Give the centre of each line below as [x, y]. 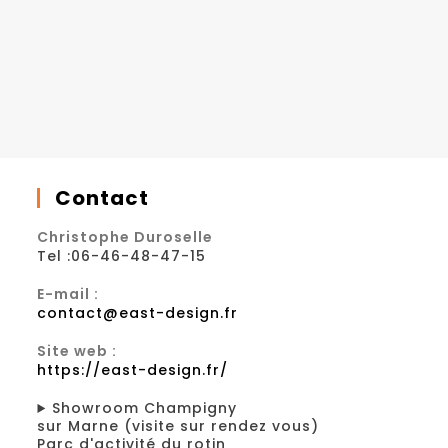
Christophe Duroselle [125, 237]
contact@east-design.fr [138, 313]
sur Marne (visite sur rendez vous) [178, 426]
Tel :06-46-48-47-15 [122, 256]
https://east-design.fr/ [133, 370]
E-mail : [68, 294]
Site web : [77, 351]
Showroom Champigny [145, 408]
